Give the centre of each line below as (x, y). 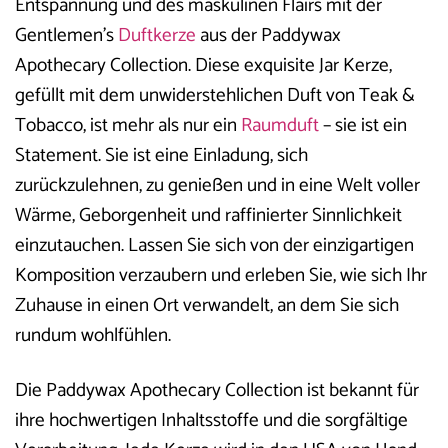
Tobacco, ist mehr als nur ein (128, 126)
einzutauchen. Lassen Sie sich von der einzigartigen (214, 246)
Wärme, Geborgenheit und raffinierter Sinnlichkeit (208, 216)
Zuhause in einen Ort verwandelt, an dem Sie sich (207, 306)
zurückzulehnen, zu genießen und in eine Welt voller (217, 186)
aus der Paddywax (268, 36)
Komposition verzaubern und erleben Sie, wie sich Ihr (221, 276)
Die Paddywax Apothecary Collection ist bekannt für (217, 391)
